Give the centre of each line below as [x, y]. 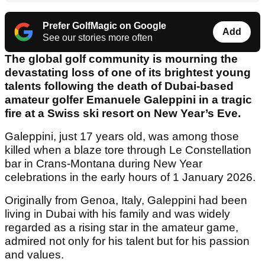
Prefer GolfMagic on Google [104, 26]
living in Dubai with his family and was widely [117, 214]
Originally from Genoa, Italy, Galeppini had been [126, 201]
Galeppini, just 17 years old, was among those [122, 137]
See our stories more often [98, 38]
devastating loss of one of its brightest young [128, 73]
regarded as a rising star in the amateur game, [122, 228]
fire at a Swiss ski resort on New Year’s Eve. [123, 114]
